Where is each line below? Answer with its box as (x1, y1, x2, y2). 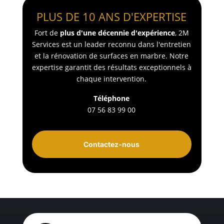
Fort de (34, 28, 60, 38)
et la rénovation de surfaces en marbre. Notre (34, 51, 189, 61)
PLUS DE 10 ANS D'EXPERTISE (36, 9, 187, 24)
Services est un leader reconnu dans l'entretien (32, 39, 191, 49)
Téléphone (93, 93, 130, 103)
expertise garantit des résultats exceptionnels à (31, 62, 191, 72)
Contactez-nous (83, 140, 140, 149)
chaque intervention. (76, 74, 147, 84)
